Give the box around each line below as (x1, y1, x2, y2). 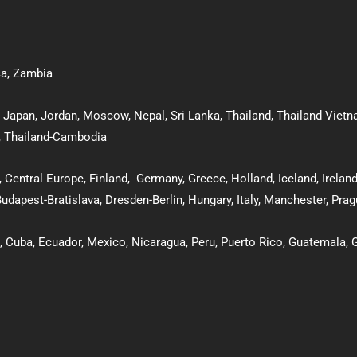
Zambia (13, 66, 53, 80)
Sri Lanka (167, 108, 220, 123)
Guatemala (288, 235, 346, 250)
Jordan (41, 108, 77, 123)
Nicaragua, (128, 235, 188, 250)
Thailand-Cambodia (4, 129, 107, 144)
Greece (188, 171, 226, 186)
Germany (136, 171, 182, 186)
